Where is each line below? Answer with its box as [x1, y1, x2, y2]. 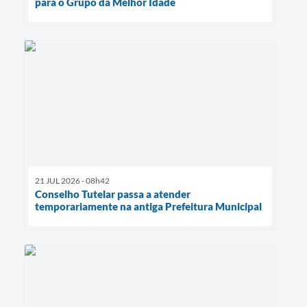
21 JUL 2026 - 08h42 [35, 175, 110, 186]
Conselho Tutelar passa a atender [35, 188, 191, 201]
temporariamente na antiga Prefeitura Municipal [35, 200, 262, 213]
